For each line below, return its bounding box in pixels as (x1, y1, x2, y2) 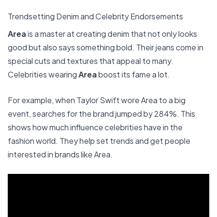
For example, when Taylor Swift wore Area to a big (8, 95, 186, 106)
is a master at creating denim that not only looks (26, 28, 197, 39)
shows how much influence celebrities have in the (8, 122, 183, 133)
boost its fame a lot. (97, 69, 170, 79)
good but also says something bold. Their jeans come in (8, 42, 203, 52)
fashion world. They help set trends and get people (8, 136, 190, 146)
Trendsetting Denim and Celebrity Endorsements (8, 11, 183, 21)
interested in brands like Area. (8, 149, 113, 160)
